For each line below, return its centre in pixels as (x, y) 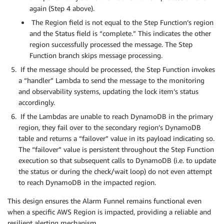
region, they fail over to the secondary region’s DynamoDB (110, 127)
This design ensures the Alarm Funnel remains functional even (104, 201)
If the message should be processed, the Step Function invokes (117, 69)
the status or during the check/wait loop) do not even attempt (115, 171)
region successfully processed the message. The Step (111, 44)
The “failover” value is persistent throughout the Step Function (116, 149)
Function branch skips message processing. (96, 55)
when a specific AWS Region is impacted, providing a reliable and (109, 212)
